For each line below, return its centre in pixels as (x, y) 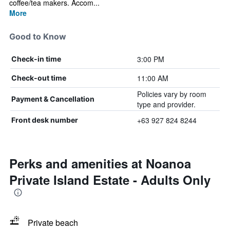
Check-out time (39, 78)
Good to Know (38, 36)
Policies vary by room (171, 94)
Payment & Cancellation (53, 99)
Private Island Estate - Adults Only (110, 180)
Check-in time (36, 59)
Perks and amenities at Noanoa (100, 163)
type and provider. (166, 104)
